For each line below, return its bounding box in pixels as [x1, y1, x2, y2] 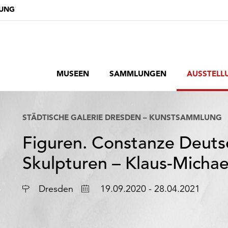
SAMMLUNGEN [109, 69, 166, 78]
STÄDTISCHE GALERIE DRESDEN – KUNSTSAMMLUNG [22, 112, 222, 122]
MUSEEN [56, 69, 89, 78]
